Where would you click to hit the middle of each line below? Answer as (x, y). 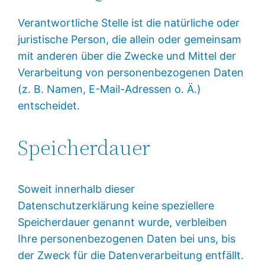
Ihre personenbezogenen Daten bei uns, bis (127, 238)
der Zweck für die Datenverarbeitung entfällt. (131, 255)
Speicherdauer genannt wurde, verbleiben (123, 222)
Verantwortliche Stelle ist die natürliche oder (129, 22)
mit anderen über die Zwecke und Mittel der (127, 56)
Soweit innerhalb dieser (77, 189)
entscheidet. (49, 105)
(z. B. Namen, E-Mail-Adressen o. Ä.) (110, 89)
